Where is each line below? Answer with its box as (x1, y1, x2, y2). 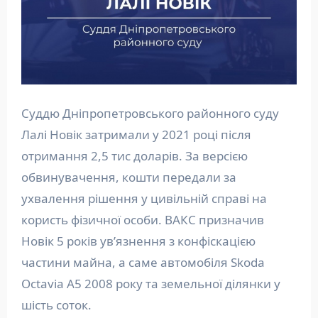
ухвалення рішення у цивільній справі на (21, 190, 267, 207)
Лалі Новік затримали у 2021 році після (21, 126, 251, 143)
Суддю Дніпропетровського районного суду (21, 104, 279, 121)
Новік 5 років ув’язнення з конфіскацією (21, 232, 256, 249)
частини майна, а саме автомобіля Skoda (21, 253, 265, 270)
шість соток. (21, 296, 92, 313)
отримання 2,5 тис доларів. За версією (21, 147, 248, 164)
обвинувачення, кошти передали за (21, 168, 236, 185)
